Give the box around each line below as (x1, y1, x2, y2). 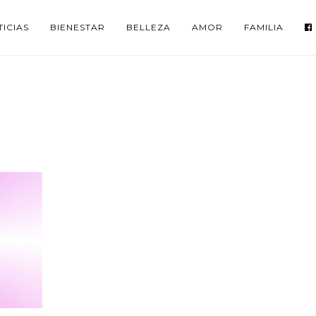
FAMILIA (244, 22, 284, 32)
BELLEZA (126, 22, 171, 32)
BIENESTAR (50, 22, 106, 32)
